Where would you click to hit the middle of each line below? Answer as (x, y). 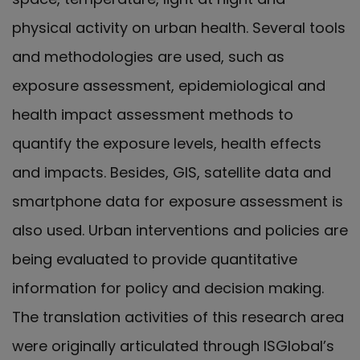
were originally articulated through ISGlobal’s (173, 346)
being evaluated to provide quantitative (155, 259)
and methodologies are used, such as (148, 56)
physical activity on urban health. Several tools (179, 27)
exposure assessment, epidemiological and (169, 85)
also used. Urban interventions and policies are (180, 230)
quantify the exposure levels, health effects (167, 143)
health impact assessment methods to (153, 114)
